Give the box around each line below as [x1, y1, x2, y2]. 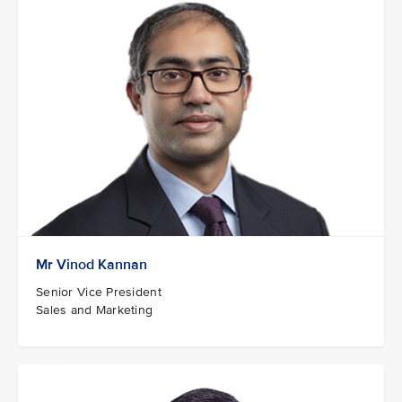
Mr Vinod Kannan [36, 255, 147, 274]
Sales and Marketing [36, 301, 153, 318]
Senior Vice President [36, 284, 162, 300]
